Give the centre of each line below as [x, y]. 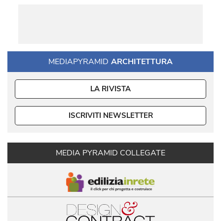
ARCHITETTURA [142, 62]
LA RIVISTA [110, 89]
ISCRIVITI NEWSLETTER [110, 115]
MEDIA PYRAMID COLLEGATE [110, 153]
